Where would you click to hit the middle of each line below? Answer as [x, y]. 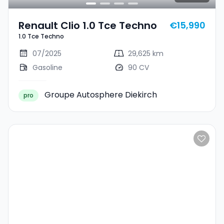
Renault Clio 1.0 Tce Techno [88, 25]
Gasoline [47, 67]
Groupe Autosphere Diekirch [101, 95]
